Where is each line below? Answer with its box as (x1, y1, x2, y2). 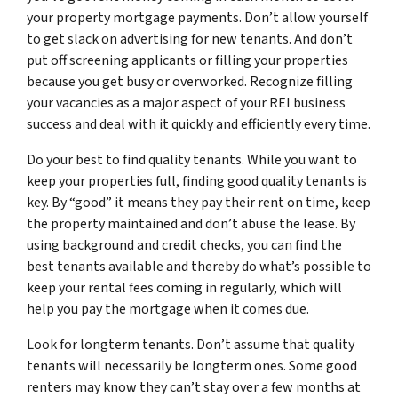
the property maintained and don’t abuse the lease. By (27, 213, 355, 234)
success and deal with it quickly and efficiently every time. (27, 114, 370, 134)
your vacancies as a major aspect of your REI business (27, 92, 346, 113)
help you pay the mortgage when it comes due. (27, 298, 309, 319)
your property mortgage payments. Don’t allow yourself (27, 7, 368, 28)
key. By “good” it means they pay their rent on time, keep (27, 192, 370, 212)
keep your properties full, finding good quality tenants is (27, 171, 367, 191)
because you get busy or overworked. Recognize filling (27, 71, 353, 92)
